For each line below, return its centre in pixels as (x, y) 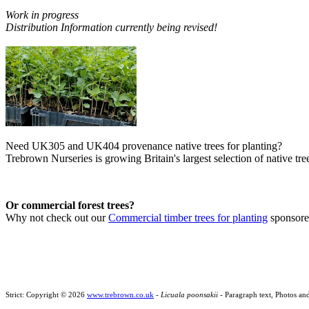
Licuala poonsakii (189, 295)
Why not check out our (57, 218)
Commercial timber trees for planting (188, 218)
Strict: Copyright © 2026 (46, 295)
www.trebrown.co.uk (120, 295)
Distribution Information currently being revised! (111, 27)
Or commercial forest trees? (70, 206)
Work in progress (42, 14)
